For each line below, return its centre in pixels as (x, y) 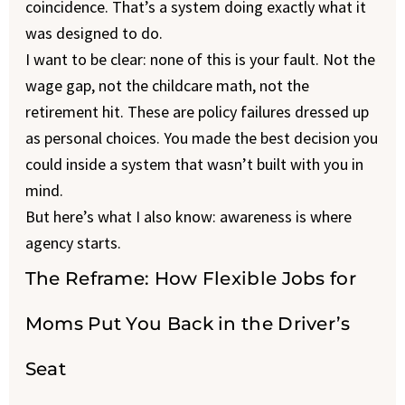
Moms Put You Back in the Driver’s (188, 324)
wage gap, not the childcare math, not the (167, 85)
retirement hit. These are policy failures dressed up (197, 112)
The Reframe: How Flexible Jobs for (190, 278)
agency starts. (73, 243)
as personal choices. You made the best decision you (201, 138)
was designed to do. (94, 33)
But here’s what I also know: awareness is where (188, 217)
